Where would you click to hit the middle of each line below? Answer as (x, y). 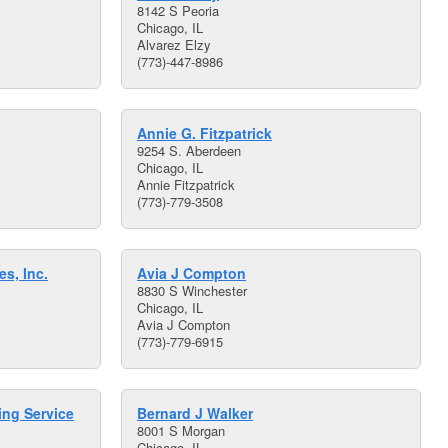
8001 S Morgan (181, 430)
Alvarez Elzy (174, 44)
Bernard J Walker (195, 413)
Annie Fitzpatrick (186, 184)
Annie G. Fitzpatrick (204, 133)
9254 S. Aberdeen (189, 150)
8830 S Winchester (192, 290)
